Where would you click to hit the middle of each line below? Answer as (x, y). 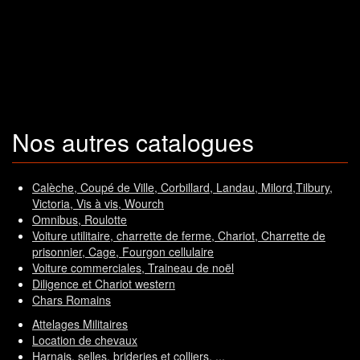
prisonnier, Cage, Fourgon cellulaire (123, 252)
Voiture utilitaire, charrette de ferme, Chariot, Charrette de (179, 236)
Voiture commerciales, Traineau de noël (133, 268)
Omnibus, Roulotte (80, 220)
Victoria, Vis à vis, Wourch (98, 204)
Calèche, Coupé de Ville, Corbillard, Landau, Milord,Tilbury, (182, 188)
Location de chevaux (85, 340)
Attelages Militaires (80, 324)
